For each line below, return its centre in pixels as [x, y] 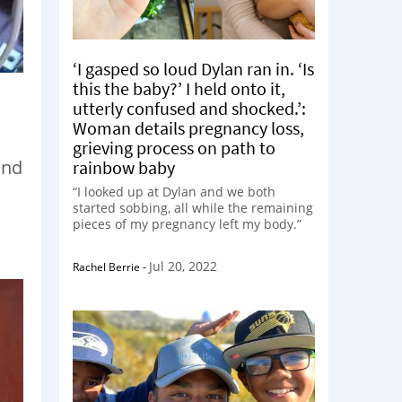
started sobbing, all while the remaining [193, 208]
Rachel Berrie [106, 267]
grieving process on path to [174, 148]
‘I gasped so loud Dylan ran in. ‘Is [193, 69]
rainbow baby [124, 167]
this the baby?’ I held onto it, [179, 88]
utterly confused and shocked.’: [189, 108]
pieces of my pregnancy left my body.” [187, 224]
